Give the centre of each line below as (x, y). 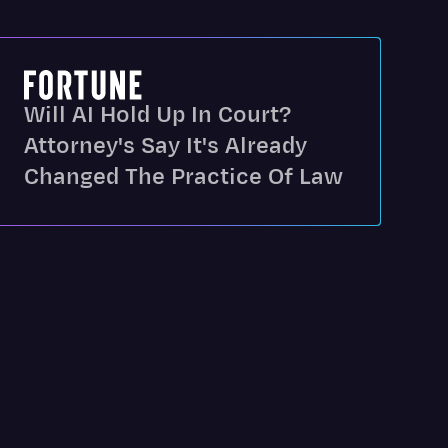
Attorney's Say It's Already (165, 146)
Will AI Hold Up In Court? (157, 115)
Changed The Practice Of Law (183, 177)
